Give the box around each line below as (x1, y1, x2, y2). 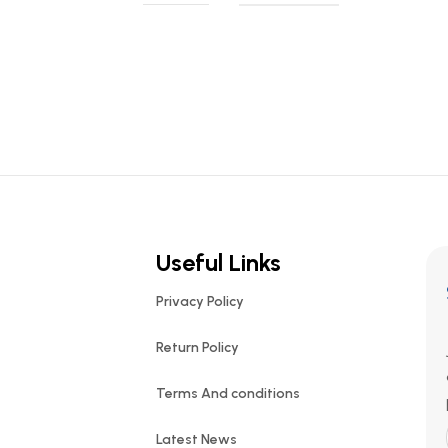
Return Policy (155, 339, 239, 356)
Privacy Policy (155, 293, 244, 310)
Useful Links (155, 248, 281, 277)
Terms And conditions (155, 385, 300, 402)
